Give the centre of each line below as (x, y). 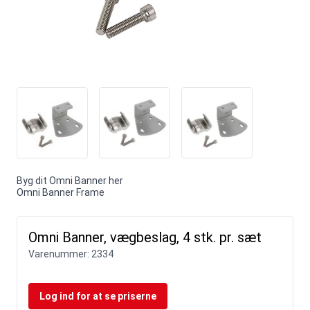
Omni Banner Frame (61, 192)
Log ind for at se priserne (98, 296)
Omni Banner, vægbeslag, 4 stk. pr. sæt (145, 237)
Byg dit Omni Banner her (70, 180)
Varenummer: (60, 254)
